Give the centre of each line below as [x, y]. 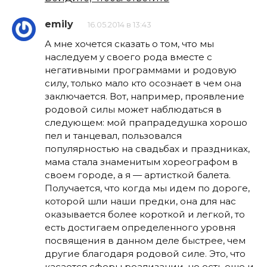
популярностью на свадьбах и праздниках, [147, 148]
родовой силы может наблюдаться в [133, 109]
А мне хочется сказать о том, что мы [129, 44]
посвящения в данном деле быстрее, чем [145, 240]
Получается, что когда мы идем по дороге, [147, 188]
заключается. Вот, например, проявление [145, 96]
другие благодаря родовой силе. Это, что [145, 253]
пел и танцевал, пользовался [113, 135]
